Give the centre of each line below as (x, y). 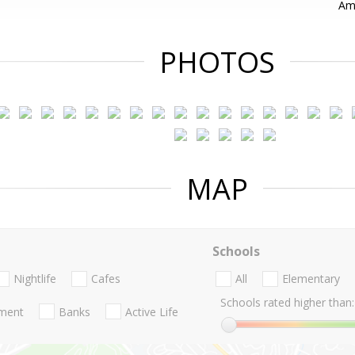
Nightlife (35, 279)
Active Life (152, 311)
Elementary (311, 279)
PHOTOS (217, 62)
